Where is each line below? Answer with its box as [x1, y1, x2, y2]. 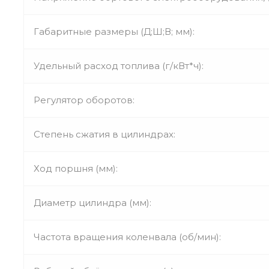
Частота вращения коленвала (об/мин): [34, 231, 221, 243]
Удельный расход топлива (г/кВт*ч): [34, 59, 204, 71]
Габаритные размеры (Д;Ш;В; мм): [34, 25, 195, 37]
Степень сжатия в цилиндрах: [34, 128, 175, 140]
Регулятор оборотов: [34, 94, 134, 106]
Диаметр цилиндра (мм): [34, 196, 151, 208]
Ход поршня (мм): [34, 162, 118, 174]
